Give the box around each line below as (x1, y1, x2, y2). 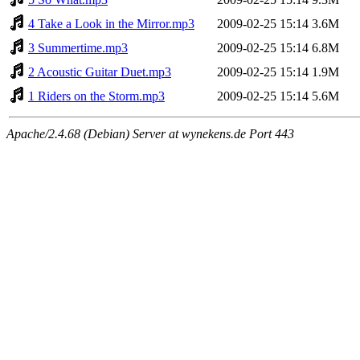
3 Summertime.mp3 (28, 40, 128, 55)
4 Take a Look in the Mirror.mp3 (28, 16, 194, 31)
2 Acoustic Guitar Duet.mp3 (28, 64, 171, 79)
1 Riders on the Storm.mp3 (28, 88, 165, 103)
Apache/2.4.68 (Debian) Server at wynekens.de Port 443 (6, 126, 294, 141)
